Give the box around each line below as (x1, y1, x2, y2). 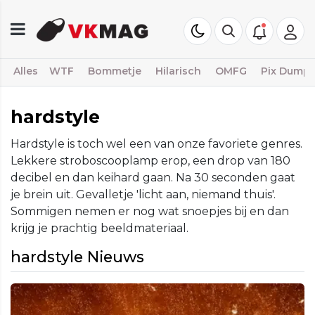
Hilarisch (155, 65, 201, 77)
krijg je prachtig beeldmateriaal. (11, 221, 188, 235)
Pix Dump (261, 65, 310, 77)
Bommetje (88, 65, 141, 77)
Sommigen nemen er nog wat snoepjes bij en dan (11, 205, 289, 218)
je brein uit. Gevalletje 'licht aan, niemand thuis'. (11, 188, 276, 201)
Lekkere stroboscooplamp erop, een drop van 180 (11, 154, 290, 167)
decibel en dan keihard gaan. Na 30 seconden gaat (11, 171, 295, 184)
